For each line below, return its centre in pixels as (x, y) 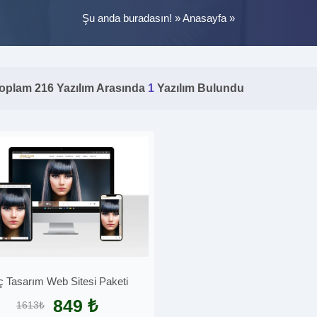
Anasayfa (204, 18)
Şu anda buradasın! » (132, 18)
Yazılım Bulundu (201, 88)
